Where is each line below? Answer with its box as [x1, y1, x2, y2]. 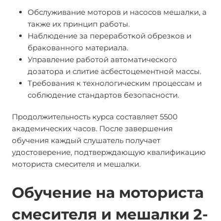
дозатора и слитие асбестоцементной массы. [28, 67, 201, 76]
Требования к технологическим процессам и [28, 78, 202, 88]
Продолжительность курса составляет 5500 [12, 112, 178, 121]
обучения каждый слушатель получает [12, 136, 160, 145]
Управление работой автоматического [28, 55, 177, 64]
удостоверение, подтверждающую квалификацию [12, 147, 206, 157]
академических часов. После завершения [12, 124, 173, 133]
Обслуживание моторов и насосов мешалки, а [28, 7, 207, 17]
